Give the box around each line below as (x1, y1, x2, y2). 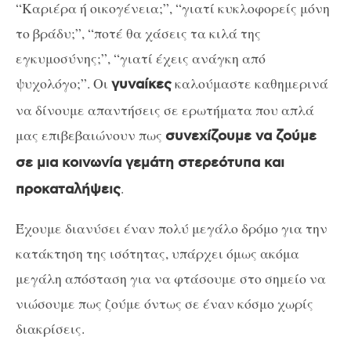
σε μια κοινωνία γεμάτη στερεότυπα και (16, 154, 284, 172)
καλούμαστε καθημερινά (172, 73, 328, 92)
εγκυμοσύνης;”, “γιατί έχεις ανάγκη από (16, 48, 266, 67)
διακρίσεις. (16, 319, 85, 338)
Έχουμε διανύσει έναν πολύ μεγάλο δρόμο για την (16, 219, 327, 238)
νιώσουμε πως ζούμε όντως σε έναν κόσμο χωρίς (16, 294, 313, 313)
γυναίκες (111, 75, 172, 93)
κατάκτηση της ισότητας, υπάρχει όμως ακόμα (16, 244, 299, 263)
